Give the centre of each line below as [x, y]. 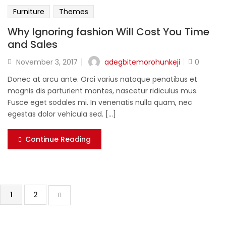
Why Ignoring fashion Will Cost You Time [108, 32]
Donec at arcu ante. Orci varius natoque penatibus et [102, 79]
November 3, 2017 [47, 62]
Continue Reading [58, 139]
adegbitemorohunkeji [142, 62]
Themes [74, 12]
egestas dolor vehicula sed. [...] [62, 114]
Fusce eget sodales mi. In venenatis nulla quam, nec [100, 103]
